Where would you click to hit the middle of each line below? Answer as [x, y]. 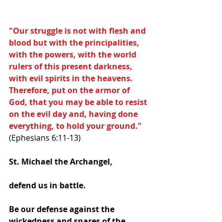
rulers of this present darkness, [72, 66]
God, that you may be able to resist [79, 102]
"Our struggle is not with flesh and [78, 30]
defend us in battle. [48, 185]
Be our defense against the [63, 209]
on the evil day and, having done [74, 114]
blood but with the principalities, [75, 42]
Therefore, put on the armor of [70, 90]
